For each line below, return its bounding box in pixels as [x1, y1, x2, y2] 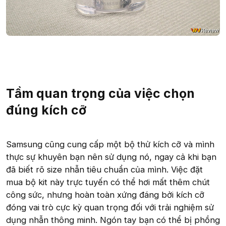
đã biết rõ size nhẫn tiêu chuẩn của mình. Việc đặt [6, 164, 203, 175]
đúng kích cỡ [6, 102, 86, 118]
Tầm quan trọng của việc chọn [6, 85, 195, 101]
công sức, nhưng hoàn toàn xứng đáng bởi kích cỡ [6, 190, 204, 200]
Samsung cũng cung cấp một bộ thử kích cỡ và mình [6, 139, 214, 150]
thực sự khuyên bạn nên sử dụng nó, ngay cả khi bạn [6, 152, 216, 162]
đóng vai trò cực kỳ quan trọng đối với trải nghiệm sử [6, 202, 214, 213]
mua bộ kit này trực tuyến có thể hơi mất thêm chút [6, 177, 210, 188]
